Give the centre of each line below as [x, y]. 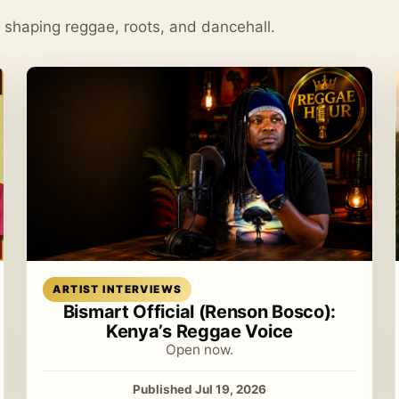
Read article [242, 281]
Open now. [199, 349]
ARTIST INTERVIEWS [118, 289]
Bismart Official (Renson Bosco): [199, 311]
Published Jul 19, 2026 [199, 389]
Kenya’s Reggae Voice [199, 331]
